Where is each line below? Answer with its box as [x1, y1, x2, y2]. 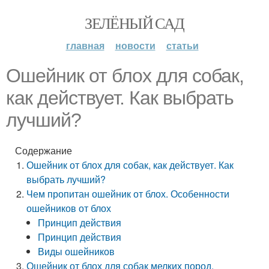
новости [115, 38, 156, 52]
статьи [166, 38, 199, 52]
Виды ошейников [38, 244, 115, 258]
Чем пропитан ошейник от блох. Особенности [26, 187, 230, 201]
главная [65, 38, 104, 52]
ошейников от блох [26, 201, 112, 215]
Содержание [15, 144, 72, 157]
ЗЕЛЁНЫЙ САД [85, 13, 184, 33]
